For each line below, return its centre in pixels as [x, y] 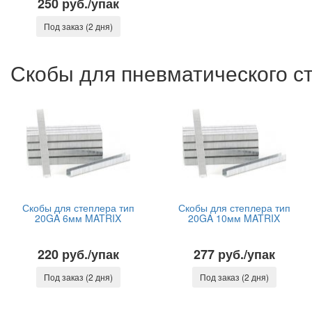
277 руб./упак [234, 254]
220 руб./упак [78, 254]
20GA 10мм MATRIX [234, 218]
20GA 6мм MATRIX [78, 218]
